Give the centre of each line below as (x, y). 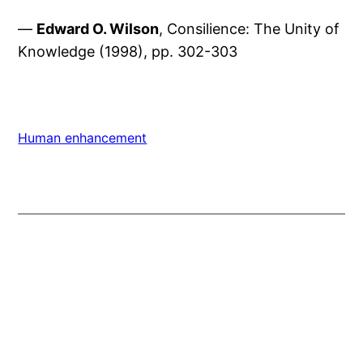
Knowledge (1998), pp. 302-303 (128, 52)
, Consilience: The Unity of (250, 29)
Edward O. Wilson (98, 29)
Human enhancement (83, 138)
